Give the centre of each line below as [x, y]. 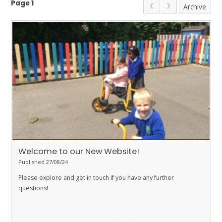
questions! [33, 188]
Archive [195, 6]
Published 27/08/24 [43, 162]
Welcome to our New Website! [79, 151]
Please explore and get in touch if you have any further [96, 177]
